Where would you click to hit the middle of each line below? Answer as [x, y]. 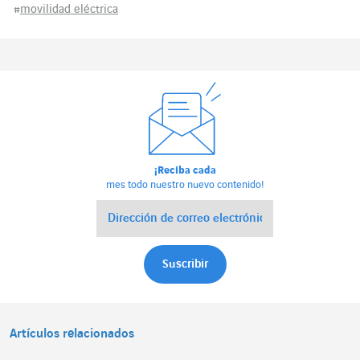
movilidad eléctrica [69, 10]
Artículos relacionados [72, 334]
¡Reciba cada [185, 171]
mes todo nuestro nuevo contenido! [185, 185]
